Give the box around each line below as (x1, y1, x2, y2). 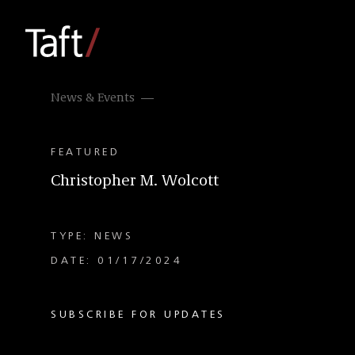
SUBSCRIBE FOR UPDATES (51, 309, 226, 320)
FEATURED (51, 147, 120, 158)
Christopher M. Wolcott (51, 174, 219, 189)
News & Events (51, 92, 135, 105)
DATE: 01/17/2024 (51, 255, 182, 266)
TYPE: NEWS (51, 231, 133, 242)
